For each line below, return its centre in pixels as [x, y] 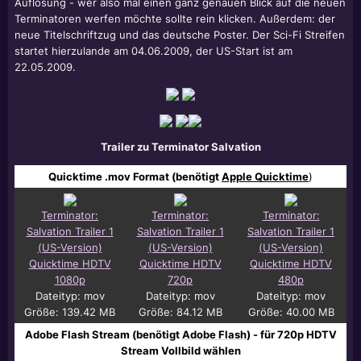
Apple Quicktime [265, 176]
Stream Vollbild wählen [180, 351]
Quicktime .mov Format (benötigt [135, 176]
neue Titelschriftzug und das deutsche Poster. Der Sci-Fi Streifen [180, 35]
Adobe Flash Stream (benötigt [103, 334]
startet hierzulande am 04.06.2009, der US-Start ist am [154, 51]
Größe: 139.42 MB [70, 312]
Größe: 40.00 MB [291, 312]
